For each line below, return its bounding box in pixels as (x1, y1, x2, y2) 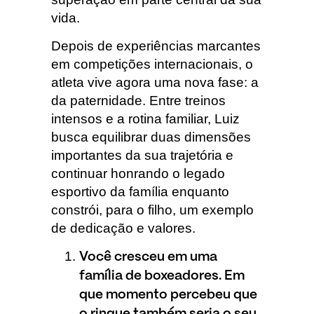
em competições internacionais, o (50, 57, 253, 71)
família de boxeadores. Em (78, 270, 245, 283)
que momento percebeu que (78, 289, 257, 302)
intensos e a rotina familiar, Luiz (50, 111, 240, 126)
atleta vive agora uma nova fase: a (50, 75, 259, 90)
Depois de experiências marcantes (50, 39, 261, 53)
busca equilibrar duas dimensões (50, 130, 251, 144)
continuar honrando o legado (50, 166, 225, 181)
